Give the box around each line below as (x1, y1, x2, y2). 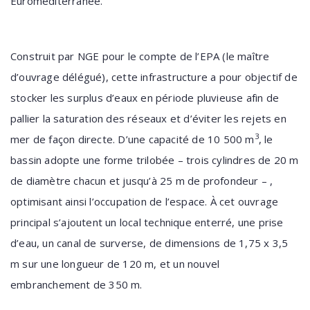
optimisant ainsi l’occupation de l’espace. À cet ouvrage (10, 194, 279, 208)
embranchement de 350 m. (10, 277, 143, 291)
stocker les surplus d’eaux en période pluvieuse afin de (10, 91, 280, 104)
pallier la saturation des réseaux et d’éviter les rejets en (10, 111, 286, 125)
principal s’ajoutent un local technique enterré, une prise (10, 215, 284, 229)
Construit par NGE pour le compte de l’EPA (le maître (10, 49, 270, 63)
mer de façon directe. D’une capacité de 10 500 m (10, 132, 255, 146)
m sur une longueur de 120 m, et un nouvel (10, 257, 220, 271)
